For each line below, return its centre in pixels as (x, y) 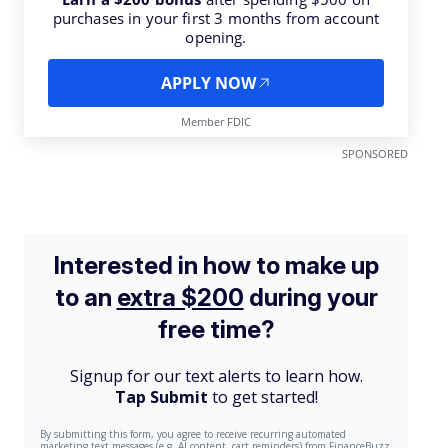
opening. (216, 37)
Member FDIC (216, 121)
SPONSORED (375, 153)
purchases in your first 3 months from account (216, 18)
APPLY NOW (208, 83)
